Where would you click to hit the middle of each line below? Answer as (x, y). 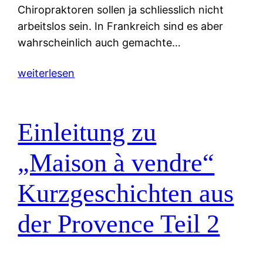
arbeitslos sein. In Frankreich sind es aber (121, 26)
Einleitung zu (87, 132)
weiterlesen (46, 73)
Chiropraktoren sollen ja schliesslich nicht (121, 10)
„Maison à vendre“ (116, 163)
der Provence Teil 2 (119, 224)
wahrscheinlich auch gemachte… (100, 43)
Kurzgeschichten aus (126, 193)
